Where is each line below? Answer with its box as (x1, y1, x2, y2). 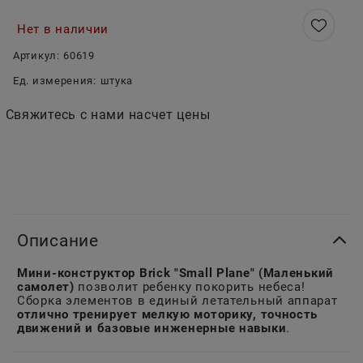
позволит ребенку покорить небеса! (74, 280, 305, 295)
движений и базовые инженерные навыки (17, 321, 287, 336)
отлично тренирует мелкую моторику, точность (17, 307, 318, 322)
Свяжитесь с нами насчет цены (5, 107, 211, 123)
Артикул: (13, 49, 60, 62)
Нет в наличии (17, 22, 109, 37)
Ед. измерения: (13, 75, 96, 88)
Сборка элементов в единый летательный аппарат (17, 293, 338, 309)
